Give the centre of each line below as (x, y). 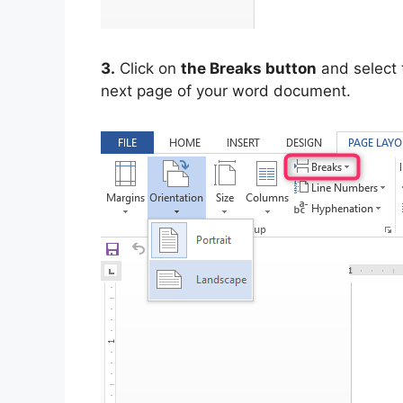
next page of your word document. (226, 91)
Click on (148, 69)
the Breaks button (249, 69)
